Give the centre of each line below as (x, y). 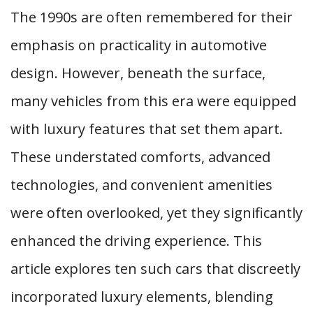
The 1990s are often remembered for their (152, 17)
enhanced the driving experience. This (136, 241)
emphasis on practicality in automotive (139, 45)
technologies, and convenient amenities (141, 185)
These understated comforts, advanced (140, 157)
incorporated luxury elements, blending (142, 297)
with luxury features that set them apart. (147, 129)
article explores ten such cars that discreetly (155, 269)
